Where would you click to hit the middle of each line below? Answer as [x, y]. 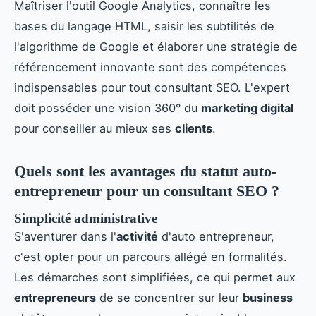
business [268, 297]
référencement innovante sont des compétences [150, 67]
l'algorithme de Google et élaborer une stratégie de [156, 47]
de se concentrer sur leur [169, 297]
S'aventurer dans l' [65, 236]
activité [137, 236]
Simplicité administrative [86, 218]
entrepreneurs [55, 297]
